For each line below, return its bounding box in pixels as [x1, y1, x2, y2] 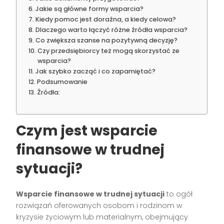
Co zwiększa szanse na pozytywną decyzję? [35, 35, 177, 44]
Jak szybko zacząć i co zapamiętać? [35, 66, 155, 75]
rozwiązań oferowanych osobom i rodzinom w [16, 200, 182, 210]
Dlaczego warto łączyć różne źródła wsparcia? [35, 25, 187, 34]
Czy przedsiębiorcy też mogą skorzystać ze [37, 46, 179, 55]
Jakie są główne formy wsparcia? [35, 4, 143, 13]
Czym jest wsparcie [16, 120, 158, 140]
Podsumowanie [36, 77, 87, 86]
